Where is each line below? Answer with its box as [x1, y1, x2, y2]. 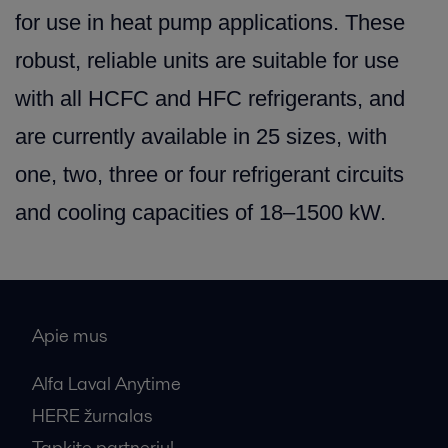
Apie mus [32, 323, 107, 348]
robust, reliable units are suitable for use [15, 48, 399, 73]
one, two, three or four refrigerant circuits [15, 162, 404, 187]
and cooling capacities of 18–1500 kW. [15, 200, 386, 225]
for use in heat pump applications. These [15, 10, 405, 35]
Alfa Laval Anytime [32, 371, 181, 396]
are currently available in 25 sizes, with [15, 124, 387, 149]
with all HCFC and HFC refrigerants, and [15, 86, 405, 111]
